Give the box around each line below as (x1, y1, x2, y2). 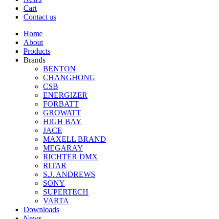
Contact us (23, 13, 56, 21)
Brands (23, 56, 45, 64)
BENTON (43, 65, 76, 73)
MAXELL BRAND (43, 135, 106, 143)
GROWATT (43, 109, 81, 117)
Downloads (23, 205, 59, 214)
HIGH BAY (43, 117, 82, 126)
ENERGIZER (43, 91, 88, 99)
